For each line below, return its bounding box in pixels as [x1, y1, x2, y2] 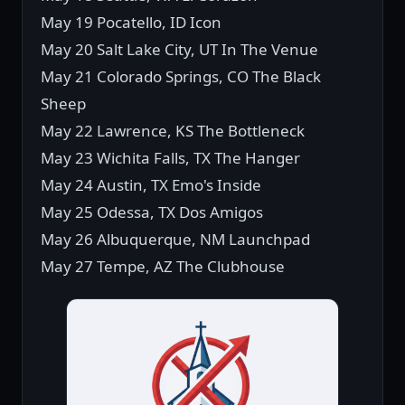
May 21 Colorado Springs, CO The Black [41, 66, 321, 88]
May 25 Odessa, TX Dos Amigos [41, 202, 263, 223]
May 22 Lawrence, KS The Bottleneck [41, 120, 305, 142]
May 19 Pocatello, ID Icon [41, 12, 221, 33]
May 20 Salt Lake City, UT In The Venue [41, 39, 318, 61]
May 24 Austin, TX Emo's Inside [41, 174, 261, 196]
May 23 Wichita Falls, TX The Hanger [41, 147, 300, 169]
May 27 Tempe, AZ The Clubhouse [41, 256, 285, 278]
